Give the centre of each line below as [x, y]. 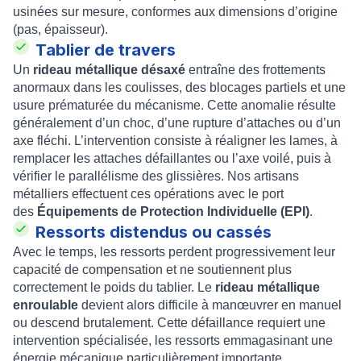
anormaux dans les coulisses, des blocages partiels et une [179, 87]
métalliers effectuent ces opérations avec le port [148, 194]
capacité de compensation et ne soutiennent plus [152, 270]
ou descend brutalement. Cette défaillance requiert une [169, 323]
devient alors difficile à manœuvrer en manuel [210, 305]
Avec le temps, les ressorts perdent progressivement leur [174, 252]
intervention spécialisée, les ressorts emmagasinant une [173, 340]
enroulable [46, 305]
